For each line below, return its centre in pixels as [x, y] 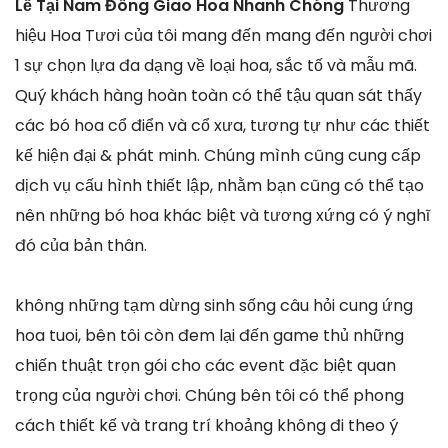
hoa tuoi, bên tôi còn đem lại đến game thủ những [209, 335]
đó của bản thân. [81, 245]
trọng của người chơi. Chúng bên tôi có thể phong [209, 395]
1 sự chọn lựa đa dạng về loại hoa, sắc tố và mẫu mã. [216, 65]
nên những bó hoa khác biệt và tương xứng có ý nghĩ [222, 215]
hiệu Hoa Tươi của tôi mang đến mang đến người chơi [223, 35]
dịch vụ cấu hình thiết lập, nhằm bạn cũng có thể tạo [219, 185]
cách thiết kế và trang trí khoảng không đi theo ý [206, 425]
